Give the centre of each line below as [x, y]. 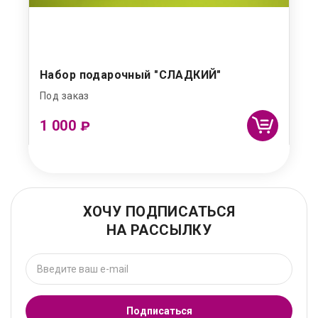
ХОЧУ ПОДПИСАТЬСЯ [159, 211]
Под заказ [65, 95]
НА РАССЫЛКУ [159, 230]
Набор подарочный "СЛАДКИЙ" [131, 75]
